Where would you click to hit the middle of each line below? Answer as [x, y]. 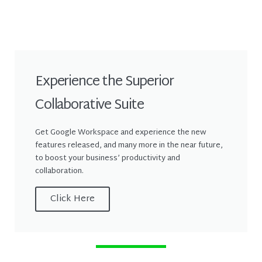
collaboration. [59, 171]
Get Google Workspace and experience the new [121, 132]
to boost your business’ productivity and [108, 158]
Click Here [73, 199]
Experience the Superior [104, 82]
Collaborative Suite [90, 106]
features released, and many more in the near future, [129, 145]
